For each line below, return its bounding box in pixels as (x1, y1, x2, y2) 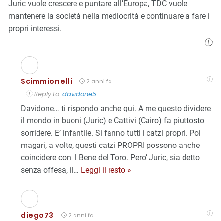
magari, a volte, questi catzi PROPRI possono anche (21, 140, 200, 150)
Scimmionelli (21, 76, 73, 86)
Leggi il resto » (81, 165, 131, 175)
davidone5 (62, 89, 96, 99)
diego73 (21, 210, 54, 220)
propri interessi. (8, 23, 62, 33)
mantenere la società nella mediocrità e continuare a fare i (8, 11, 210, 21)
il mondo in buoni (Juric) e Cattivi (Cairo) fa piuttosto (21, 115, 204, 125)
